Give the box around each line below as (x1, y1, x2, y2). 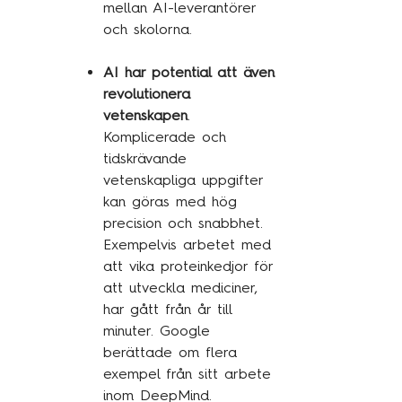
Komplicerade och (102, 128, 226, 145)
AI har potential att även (102, 64, 275, 81)
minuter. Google (102, 322, 210, 339)
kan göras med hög (102, 193, 237, 210)
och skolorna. (102, 21, 192, 38)
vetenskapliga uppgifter (102, 171, 263, 188)
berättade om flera (102, 344, 237, 361)
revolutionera (102, 85, 190, 102)
